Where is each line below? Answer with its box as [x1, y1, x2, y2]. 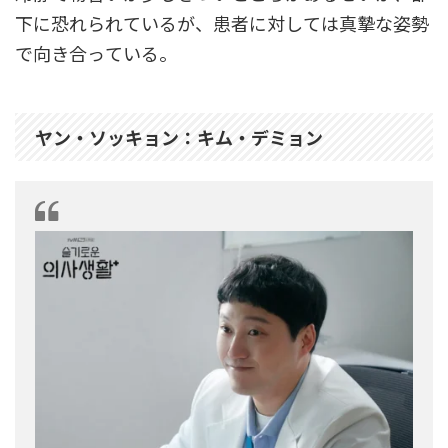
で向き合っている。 [15, 39, 177, 66]
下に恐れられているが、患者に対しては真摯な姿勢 [15, 9, 429, 36]
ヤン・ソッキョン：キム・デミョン [35, 123, 323, 150]
